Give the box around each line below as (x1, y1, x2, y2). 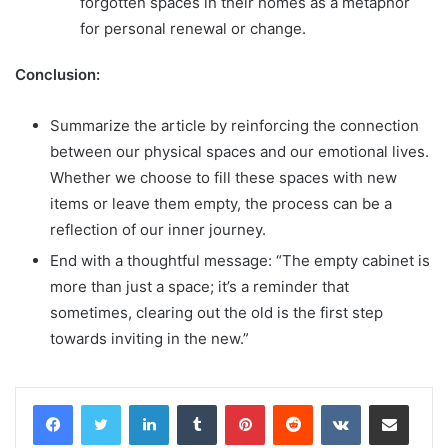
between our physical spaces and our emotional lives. (50, 141, 429, 161)
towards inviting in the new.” (50, 328, 249, 348)
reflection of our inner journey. (50, 219, 266, 239)
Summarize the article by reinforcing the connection (50, 115, 419, 135)
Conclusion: (15, 64, 100, 84)
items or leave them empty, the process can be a (50, 193, 392, 213)
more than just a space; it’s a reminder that (50, 276, 349, 296)
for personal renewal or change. (80, 18, 306, 38)
